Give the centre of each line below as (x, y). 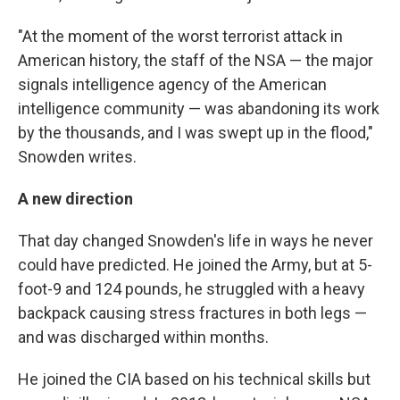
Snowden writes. (77, 157)
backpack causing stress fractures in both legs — (192, 313)
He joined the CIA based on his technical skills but (194, 379)
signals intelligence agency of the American (172, 84)
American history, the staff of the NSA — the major (196, 60)
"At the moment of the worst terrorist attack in (180, 36)
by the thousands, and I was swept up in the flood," (196, 133)
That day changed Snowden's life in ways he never (196, 241)
